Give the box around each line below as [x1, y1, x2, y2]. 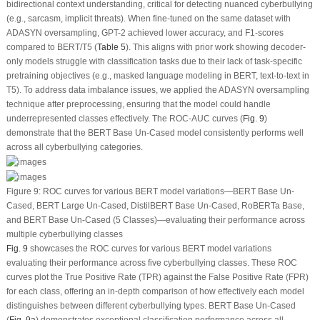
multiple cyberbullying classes [6, 229, 123, 239]
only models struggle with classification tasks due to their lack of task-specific [6, 56, 302, 67]
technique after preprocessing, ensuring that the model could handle [6, 99, 271, 110]
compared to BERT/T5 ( [6, 42, 97, 53]
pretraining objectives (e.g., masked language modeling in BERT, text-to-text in [6, 71, 309, 81]
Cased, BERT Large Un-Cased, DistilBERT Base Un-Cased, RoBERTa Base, [6, 201, 304, 211]
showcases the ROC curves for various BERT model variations [27, 244, 271, 254]
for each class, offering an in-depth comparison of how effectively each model [6, 286, 304, 296]
